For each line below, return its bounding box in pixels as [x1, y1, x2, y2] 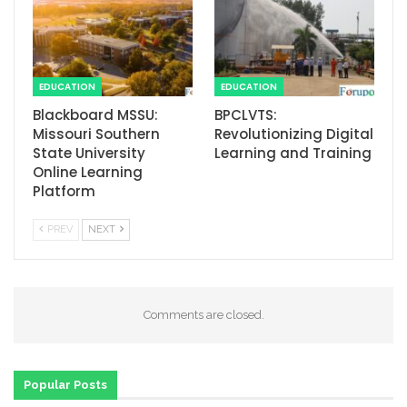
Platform [33, 182, 95, 202]
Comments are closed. [143, 308, 264, 323]
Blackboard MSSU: [33, 105, 158, 125]
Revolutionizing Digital [214, 124, 373, 144]
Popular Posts [24, 378, 107, 392]
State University [33, 144, 145, 164]
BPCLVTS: [214, 105, 277, 125]
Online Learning [33, 163, 143, 183]
